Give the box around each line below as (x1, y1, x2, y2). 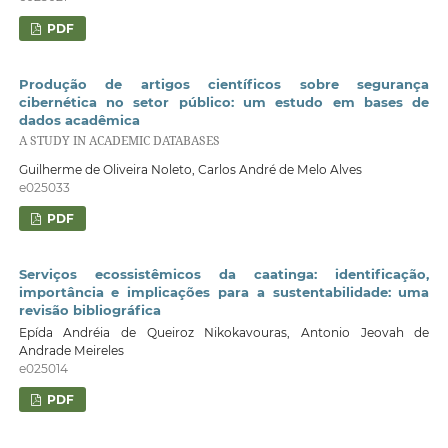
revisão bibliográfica (18, 302, 161, 319)
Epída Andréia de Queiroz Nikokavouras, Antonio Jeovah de (18, 324, 430, 340)
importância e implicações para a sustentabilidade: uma (18, 284, 430, 301)
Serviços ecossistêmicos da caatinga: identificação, (18, 266, 430, 283)
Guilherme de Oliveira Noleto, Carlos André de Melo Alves (18, 161, 362, 177)
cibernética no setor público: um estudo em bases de (18, 93, 430, 110)
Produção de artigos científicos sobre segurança (18, 75, 430, 92)
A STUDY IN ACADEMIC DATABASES (18, 131, 220, 149)
